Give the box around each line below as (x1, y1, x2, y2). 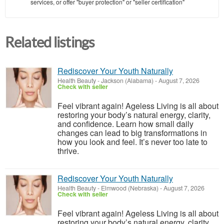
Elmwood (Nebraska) (101, 183, 158, 193)
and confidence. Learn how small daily (57, 118, 193, 130)
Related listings (5, 34, 95, 51)
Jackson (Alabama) (101, 76, 153, 85)
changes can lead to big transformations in (57, 127, 207, 139)
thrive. (57, 145, 79, 157)
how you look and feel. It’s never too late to (57, 136, 207, 148)
